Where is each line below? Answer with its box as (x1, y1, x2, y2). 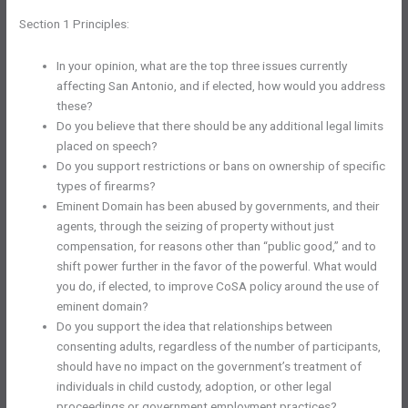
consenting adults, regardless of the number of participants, (56, 338, 382, 353)
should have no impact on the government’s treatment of (56, 358, 362, 373)
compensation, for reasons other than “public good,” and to (56, 238, 377, 253)
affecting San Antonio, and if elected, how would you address (56, 77, 386, 93)
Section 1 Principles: (19, 15, 130, 31)
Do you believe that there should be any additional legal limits (56, 117, 384, 133)
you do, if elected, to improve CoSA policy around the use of (56, 278, 380, 293)
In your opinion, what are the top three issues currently (56, 57, 348, 73)
